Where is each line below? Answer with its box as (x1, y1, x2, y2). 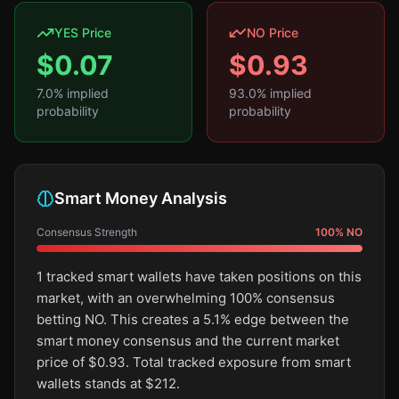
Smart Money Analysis (54, 189, 227, 208)
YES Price (54, 25, 111, 40)
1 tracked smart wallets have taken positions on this (37, 268, 362, 285)
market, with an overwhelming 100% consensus (37, 289, 335, 306)
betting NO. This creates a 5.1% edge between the (37, 311, 349, 328)
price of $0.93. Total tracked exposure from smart (37, 354, 351, 370)
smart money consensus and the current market (37, 332, 339, 349)
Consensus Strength (37, 225, 137, 239)
